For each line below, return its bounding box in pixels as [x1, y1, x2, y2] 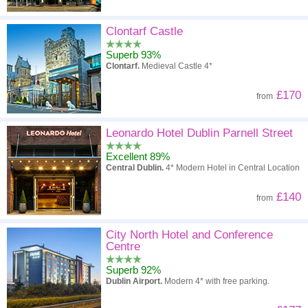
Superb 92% [106, 264, 161, 276]
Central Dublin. [106, 163, 164, 173]
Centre [106, 240, 140, 253]
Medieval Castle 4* [140, 61, 212, 71]
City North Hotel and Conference [106, 228, 273, 241]
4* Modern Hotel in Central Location [164, 163, 300, 173]
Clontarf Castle [106, 25, 183, 38]
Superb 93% [106, 49, 161, 60]
